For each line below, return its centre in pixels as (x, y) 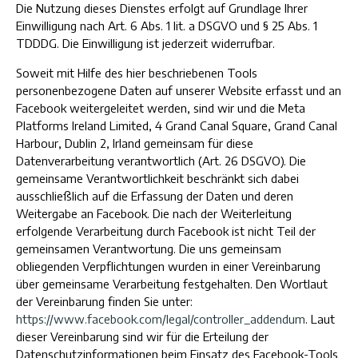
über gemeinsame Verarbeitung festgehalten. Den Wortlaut (172, 284)
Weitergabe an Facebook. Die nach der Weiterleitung (154, 213)
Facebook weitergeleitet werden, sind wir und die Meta (161, 108)
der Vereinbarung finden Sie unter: (104, 301)
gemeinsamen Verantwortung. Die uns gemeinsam (149, 249)
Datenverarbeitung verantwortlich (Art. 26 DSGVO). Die (161, 161)
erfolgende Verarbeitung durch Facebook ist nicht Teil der (166, 231)
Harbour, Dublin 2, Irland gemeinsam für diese (135, 143)
